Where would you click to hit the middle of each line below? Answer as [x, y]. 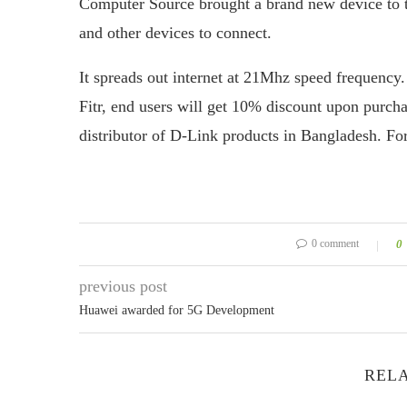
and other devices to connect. [175, 33]
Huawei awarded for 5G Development [177, 310]
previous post [123, 286]
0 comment [335, 243]
